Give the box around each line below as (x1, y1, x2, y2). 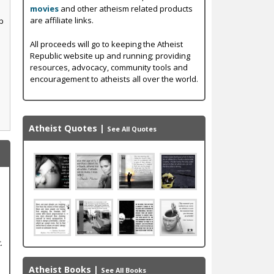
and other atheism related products (58, 3, 193, 15)
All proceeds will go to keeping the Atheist (29, 38, 183, 50)
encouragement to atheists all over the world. (29, 73, 198, 84)
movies (29, 3, 59, 15)
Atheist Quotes (28, 122, 97, 134)
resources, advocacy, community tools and (29, 61, 188, 73)
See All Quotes (106, 124, 157, 133)
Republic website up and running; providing (29, 50, 190, 61)
